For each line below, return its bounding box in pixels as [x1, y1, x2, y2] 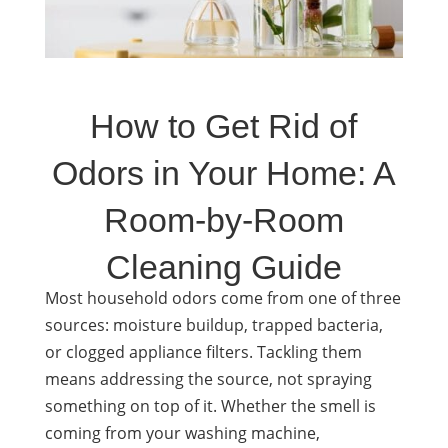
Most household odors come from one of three [44, 286, 401, 309]
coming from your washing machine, [44, 421, 320, 444]
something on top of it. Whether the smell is [44, 394, 376, 417]
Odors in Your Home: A [51, 154, 396, 192]
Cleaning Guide [105, 248, 342, 286]
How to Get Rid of [90, 107, 358, 145]
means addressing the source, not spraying [44, 367, 372, 390]
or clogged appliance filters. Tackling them [44, 340, 362, 363]
